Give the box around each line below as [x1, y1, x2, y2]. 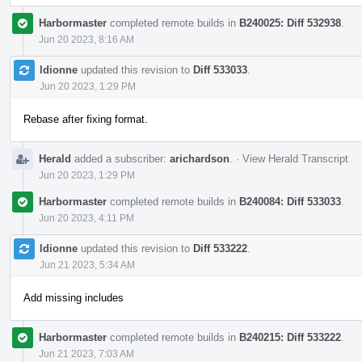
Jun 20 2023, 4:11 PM [39, 212, 134, 224]
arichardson [170, 152, 229, 165]
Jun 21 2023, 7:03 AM [39, 347, 134, 360]
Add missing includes [23, 291, 124, 304]
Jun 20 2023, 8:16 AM [39, 33, 134, 45]
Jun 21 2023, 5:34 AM [40, 259, 135, 271]
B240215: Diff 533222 [239, 330, 341, 343]
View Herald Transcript [242, 152, 348, 165]
